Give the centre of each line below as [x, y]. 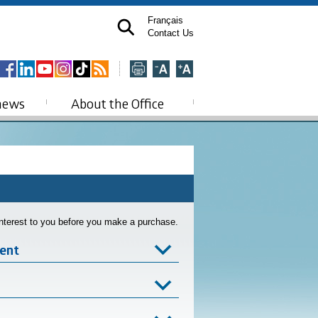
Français [165, 20]
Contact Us [171, 33]
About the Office [117, 104]
